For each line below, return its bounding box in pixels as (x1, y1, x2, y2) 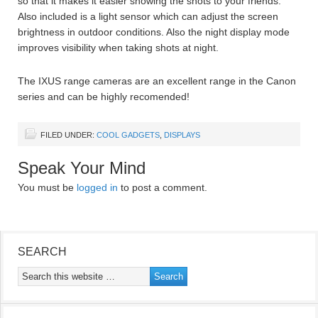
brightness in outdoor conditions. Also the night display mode (18, 26, 290, 38)
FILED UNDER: (40, 131, 97, 139)
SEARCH (18, 246, 67, 258)
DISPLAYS (164, 131, 200, 139)
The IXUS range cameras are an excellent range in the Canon (18, 75, 296, 87)
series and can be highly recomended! (18, 91, 190, 102)
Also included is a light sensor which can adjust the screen (18, 11, 278, 22)
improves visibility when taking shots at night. (18, 42, 219, 53)
